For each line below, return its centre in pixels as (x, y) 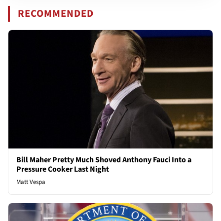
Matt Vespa (31, 182)
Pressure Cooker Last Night (63, 169)
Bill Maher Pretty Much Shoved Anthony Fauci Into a (104, 160)
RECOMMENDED (56, 14)
